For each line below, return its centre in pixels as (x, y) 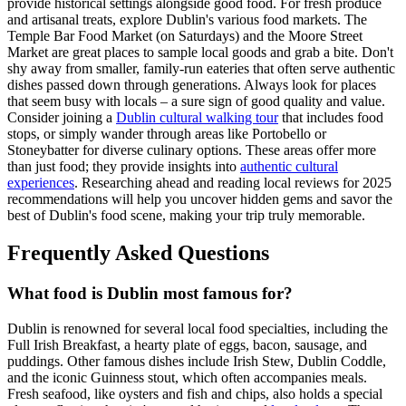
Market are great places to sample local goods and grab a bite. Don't (200, 52)
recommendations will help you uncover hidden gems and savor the (200, 198)
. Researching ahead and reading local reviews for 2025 (233, 182)
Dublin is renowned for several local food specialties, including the (198, 329)
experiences (41, 182)
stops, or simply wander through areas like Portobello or (167, 133)
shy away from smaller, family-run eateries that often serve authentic (201, 68)
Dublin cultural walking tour (197, 117)
